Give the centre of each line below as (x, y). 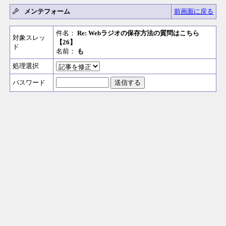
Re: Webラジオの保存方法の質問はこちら (138, 33)
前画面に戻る (194, 11)
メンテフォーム (47, 11)
